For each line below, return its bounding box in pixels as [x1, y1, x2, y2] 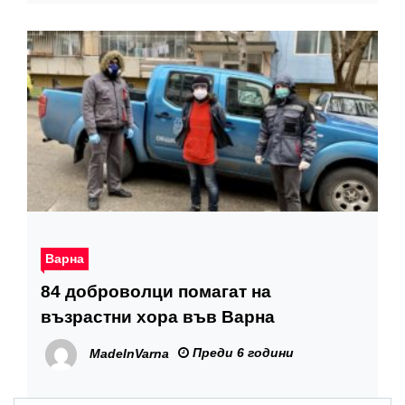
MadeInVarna [89, 346, 169, 362]
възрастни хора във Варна [41, 307, 275, 327]
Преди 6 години [189, 345, 294, 361]
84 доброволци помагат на [41, 282, 271, 302]
